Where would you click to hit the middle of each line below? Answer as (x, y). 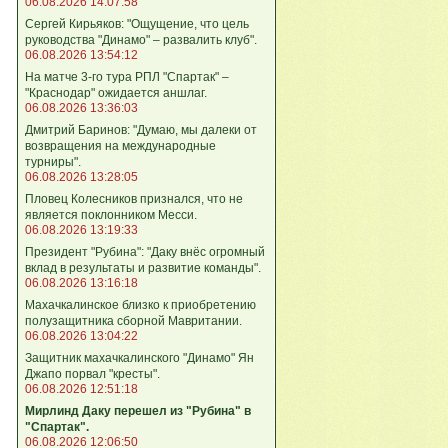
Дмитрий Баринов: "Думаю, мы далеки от (141, 129)
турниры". (53, 161)
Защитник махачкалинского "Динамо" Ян (139, 357)
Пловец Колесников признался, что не (134, 198)
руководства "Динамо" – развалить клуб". (141, 39)
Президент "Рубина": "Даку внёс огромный (145, 251)
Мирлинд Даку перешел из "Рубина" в (138, 410)
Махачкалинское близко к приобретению (140, 304)
